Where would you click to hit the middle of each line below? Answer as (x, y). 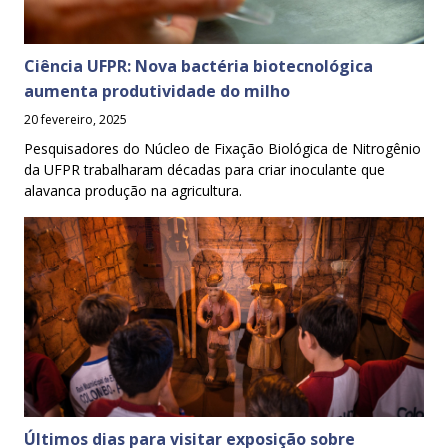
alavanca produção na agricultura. (133, 190)
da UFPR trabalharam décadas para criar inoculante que (204, 169)
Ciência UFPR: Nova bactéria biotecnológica (198, 65)
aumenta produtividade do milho (157, 90)
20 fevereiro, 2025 (75, 119)
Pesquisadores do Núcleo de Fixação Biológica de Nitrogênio (222, 148)
